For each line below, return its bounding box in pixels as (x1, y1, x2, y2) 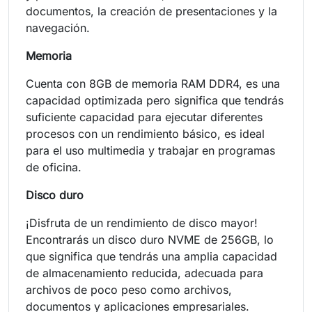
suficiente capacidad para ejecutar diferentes (26, 109, 263, 124)
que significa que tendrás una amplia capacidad (26, 249, 277, 263)
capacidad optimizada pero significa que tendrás (26, 93, 283, 107)
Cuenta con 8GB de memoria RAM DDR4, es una (26, 76, 280, 91)
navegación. (26, 20, 93, 35)
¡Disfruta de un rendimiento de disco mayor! (26, 215, 258, 230)
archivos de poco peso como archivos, (26, 282, 232, 297)
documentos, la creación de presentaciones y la (26, 3, 277, 18)
